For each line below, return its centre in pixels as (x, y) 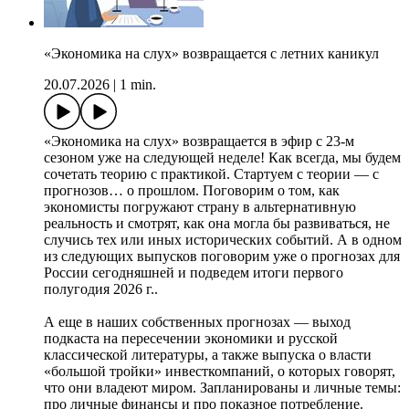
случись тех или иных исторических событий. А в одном (223, 240)
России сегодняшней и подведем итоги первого (194, 273)
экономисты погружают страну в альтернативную (200, 207)
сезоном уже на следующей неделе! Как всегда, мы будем (222, 158)
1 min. (138, 85)
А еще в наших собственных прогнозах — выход (197, 322)
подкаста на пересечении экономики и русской (191, 339)
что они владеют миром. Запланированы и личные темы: (222, 388)
